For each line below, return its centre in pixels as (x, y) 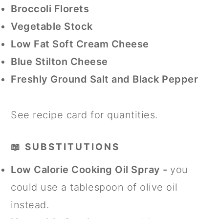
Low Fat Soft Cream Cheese (80, 44)
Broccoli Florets (50, 9)
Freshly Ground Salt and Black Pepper (105, 79)
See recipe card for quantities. (84, 115)
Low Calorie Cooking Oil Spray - (91, 169)
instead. (30, 205)
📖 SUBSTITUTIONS (66, 147)
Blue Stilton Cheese (59, 61)
